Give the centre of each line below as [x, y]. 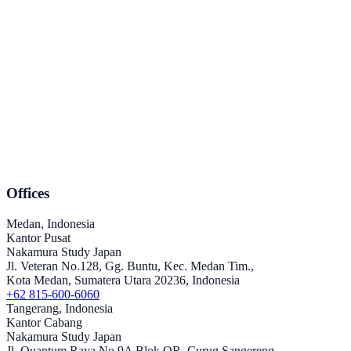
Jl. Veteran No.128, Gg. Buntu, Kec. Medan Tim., [130, 266]
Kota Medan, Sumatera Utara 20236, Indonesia [123, 280]
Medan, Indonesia [51, 224]
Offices [28, 194]
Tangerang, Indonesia [60, 309]
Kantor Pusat [38, 238]
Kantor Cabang [44, 323]
